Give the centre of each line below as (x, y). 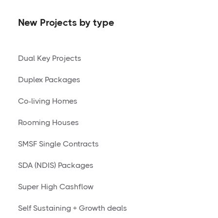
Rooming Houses (48, 122)
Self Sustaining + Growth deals (73, 208)
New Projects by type (66, 22)
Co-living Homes (48, 101)
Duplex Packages (49, 79)
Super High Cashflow (56, 186)
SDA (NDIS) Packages (56, 165)
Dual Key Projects (50, 58)
